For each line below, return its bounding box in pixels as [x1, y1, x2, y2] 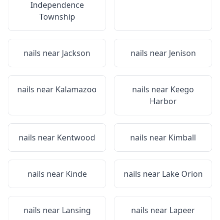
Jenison [168, 48, 196, 58]
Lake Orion [162, 168, 203, 179]
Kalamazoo [55, 84, 97, 95]
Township [39, 11, 75, 22]
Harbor [149, 96, 177, 107]
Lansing [61, 205, 91, 216]
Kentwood [57, 132, 95, 143]
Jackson [62, 48, 90, 58]
